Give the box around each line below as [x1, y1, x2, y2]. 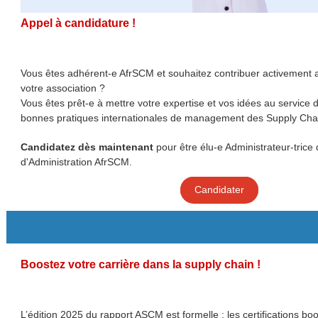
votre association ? [20, 82, 105, 94]
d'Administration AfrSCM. [20, 156, 132, 168]
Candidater [194, 184, 244, 196]
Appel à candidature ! [20, 17, 136, 30]
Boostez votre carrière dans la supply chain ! [20, 258, 261, 271]
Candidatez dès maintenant [20, 141, 153, 153]
